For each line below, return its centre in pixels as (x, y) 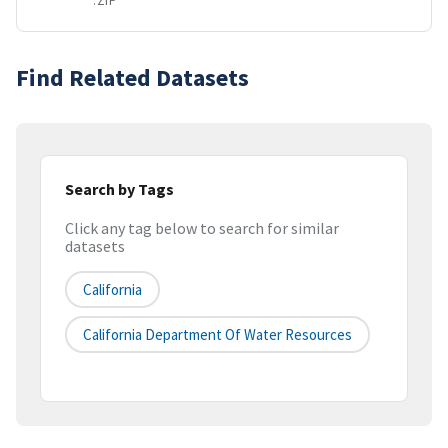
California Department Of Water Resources (217, 335)
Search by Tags (119, 188)
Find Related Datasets (132, 77)
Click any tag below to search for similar (202, 228)
